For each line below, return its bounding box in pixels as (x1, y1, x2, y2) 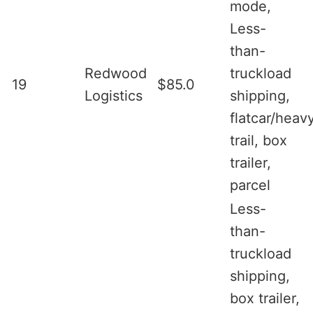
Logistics (85, 87, 143, 104)
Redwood (85, 64, 147, 82)
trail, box (230, 131, 287, 149)
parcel (230, 176, 270, 194)
